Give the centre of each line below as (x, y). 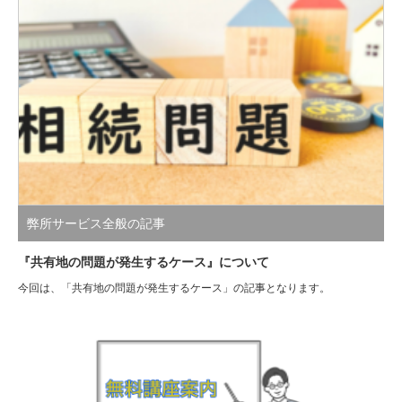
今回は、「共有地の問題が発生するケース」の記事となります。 (174, 288)
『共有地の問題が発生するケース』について (144, 262)
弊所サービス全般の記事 (96, 223)
